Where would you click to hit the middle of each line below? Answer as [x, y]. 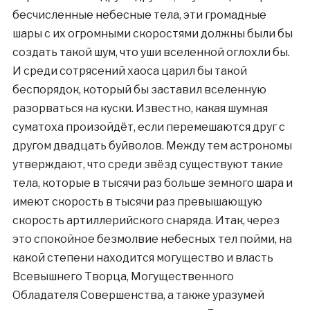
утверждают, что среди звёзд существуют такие [147, 164]
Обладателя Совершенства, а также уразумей [138, 295]
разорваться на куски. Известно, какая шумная [140, 108]
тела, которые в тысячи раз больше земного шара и [152, 183]
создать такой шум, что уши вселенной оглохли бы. [151, 52]
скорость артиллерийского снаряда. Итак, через [146, 220]
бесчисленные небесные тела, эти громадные [139, 15]
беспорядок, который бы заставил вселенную [139, 90]
